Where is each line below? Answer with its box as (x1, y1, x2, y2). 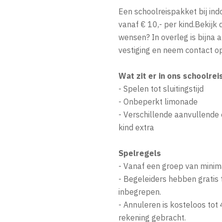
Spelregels (118, 148, 161, 158)
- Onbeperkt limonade (118, 97, 198, 107)
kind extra (118, 122, 154, 132)
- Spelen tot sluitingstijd (118, 84, 204, 94)
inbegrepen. (118, 187, 161, 197)
